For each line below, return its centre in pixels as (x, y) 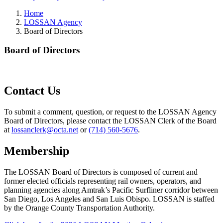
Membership (37, 151)
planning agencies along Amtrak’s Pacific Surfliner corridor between (111, 190)
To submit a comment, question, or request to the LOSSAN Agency (110, 111)
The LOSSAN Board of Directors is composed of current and (101, 172)
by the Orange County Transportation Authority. (79, 208)
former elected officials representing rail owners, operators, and (103, 181)
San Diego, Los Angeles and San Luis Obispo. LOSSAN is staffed (109, 199)
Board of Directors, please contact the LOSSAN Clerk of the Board (110, 120)
